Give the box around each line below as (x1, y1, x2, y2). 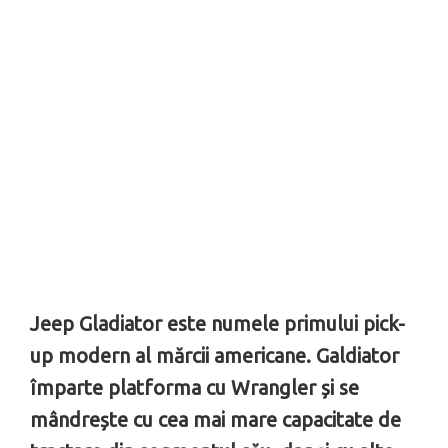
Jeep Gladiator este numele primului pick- (30, 311, 405, 335)
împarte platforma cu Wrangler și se (30, 375, 359, 399)
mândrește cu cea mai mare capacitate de (30, 407, 401, 431)
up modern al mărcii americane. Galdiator (30, 343, 399, 367)
